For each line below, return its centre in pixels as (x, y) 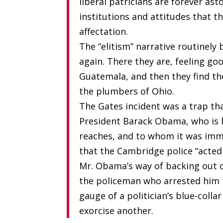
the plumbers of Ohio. (127, 91)
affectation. (104, 31)
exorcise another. (116, 210)
